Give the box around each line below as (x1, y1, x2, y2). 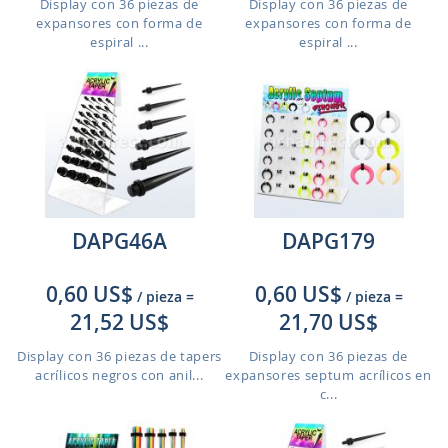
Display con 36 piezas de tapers (16, 347, 223, 365)
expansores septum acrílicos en (225, 366, 432, 384)
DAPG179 (282, 227, 375, 255)
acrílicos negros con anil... (35, 366, 204, 384)
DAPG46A (72, 227, 167, 255)
